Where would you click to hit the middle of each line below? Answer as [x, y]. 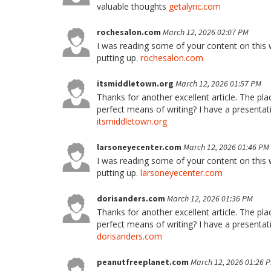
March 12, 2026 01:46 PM [226, 147]
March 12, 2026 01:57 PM [218, 83]
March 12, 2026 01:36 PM [210, 198]
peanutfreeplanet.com [144, 262]
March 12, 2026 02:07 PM [206, 32]
